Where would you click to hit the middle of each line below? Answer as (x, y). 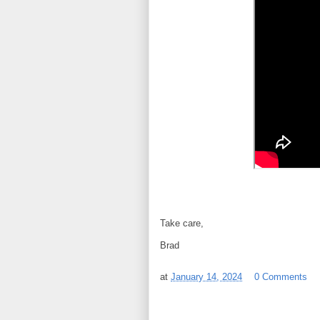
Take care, (182, 224)
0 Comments (281, 277)
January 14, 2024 (206, 277)
